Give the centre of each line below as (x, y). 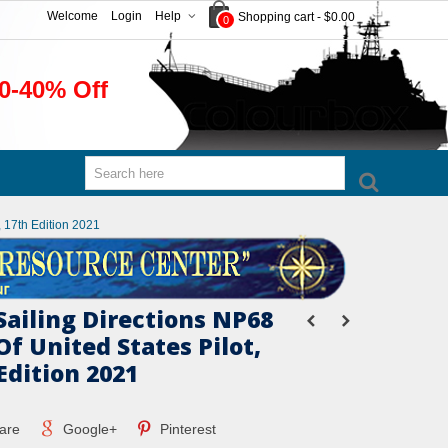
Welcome (72, 16)
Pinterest (186, 429)
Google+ (87, 429)
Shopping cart (276, 16)
